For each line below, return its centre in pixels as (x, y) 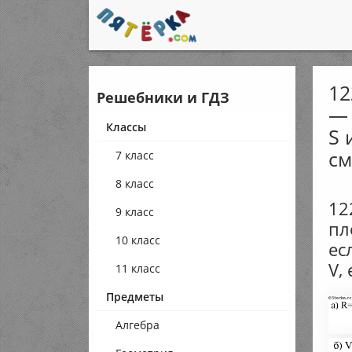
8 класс (135, 183)
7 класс (135, 155)
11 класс (138, 268)
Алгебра (138, 325)
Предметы (135, 297)
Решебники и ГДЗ (163, 97)
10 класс (138, 240)
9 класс (135, 212)
